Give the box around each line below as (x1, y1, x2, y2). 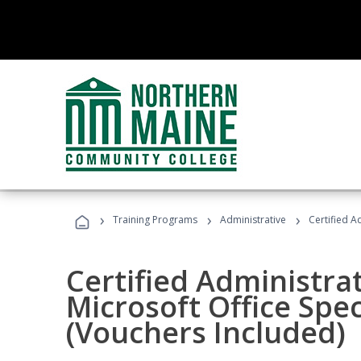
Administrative (220, 213, 286, 226)
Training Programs (113, 213, 197, 226)
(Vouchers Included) (66, 313, 346, 352)
